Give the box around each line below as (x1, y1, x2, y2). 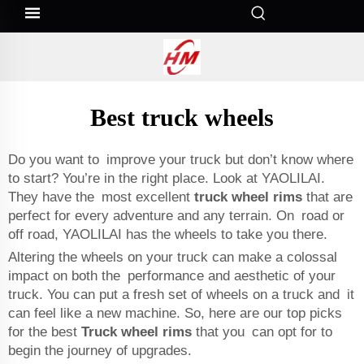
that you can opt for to (192, 324, 332, 340)
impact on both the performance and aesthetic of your (8, 268, 336, 284)
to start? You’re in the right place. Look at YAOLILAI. (8, 171, 325, 186)
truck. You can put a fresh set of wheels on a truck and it (8, 287, 354, 302)
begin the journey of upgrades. (8, 343, 192, 358)
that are (302, 189, 353, 205)
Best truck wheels (90, 104, 274, 131)
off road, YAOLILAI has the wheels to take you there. (8, 227, 331, 242)
